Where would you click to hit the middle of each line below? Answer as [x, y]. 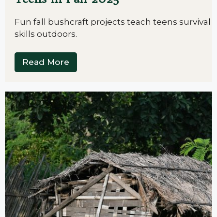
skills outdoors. [46, 34]
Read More [46, 62]
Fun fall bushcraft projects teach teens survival [113, 22]
